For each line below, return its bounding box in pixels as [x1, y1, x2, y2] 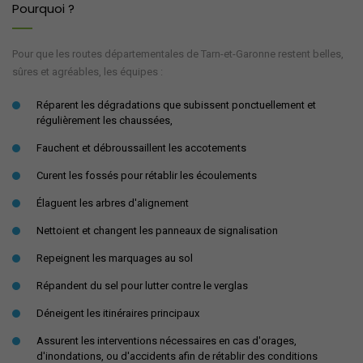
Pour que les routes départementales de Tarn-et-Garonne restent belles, [12, 47, 344, 60]
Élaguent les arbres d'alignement [36, 196, 189, 209]
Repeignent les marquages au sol [36, 251, 193, 264]
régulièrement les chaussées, [36, 113, 173, 126]
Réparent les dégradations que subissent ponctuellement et [36, 98, 316, 111]
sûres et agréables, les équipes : [12, 65, 163, 78]
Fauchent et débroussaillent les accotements [36, 141, 246, 154]
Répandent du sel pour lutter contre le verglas [36, 279, 248, 292]
